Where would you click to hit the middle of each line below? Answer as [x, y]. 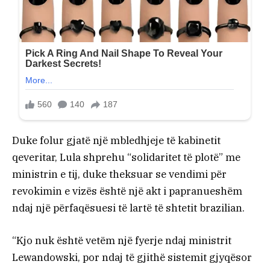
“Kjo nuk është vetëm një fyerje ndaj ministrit [122, 241]
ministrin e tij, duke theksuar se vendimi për [119, 174]
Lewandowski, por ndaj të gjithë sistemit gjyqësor [132, 258]
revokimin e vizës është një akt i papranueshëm [127, 191]
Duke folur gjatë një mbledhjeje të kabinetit [116, 140]
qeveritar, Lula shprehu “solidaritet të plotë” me [126, 157]
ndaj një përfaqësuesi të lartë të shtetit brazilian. [128, 208]
